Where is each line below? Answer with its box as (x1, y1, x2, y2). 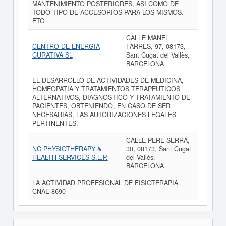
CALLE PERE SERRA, (126, 136, 190, 145)
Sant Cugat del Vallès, (126, 50, 190, 60)
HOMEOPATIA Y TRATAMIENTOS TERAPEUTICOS (32, 84, 180, 93)
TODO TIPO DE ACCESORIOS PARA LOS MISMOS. (32, 8, 184, 17)
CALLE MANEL (126, 33, 169, 42)
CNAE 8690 (32, 187, 66, 196)
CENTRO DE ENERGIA (32, 42, 100, 51)
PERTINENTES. (32, 119, 78, 128)
